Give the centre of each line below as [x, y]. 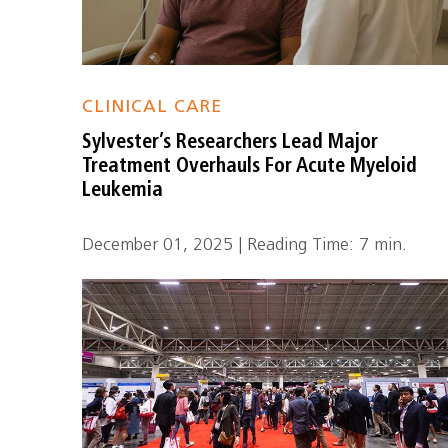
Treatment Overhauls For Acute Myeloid [250, 167]
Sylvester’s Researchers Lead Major [230, 143]
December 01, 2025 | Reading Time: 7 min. [245, 245]
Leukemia [123, 191]
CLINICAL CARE [152, 107]
